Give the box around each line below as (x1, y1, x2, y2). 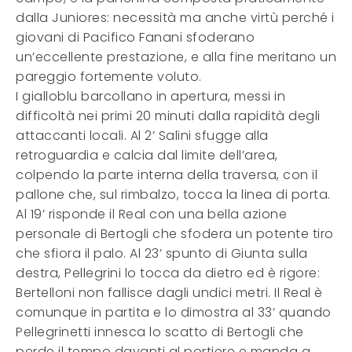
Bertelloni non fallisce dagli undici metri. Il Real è (16, 284, 323, 302)
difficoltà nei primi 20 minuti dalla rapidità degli (16, 107, 321, 125)
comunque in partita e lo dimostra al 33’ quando (16, 303, 332, 321)
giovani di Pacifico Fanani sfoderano (16, 28, 255, 46)
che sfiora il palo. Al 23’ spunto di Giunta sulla (16, 244, 308, 262)
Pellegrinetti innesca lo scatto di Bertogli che (16, 323, 304, 341)
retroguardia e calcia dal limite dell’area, (16, 146, 278, 164)
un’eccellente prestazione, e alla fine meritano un (16, 48, 336, 66)
